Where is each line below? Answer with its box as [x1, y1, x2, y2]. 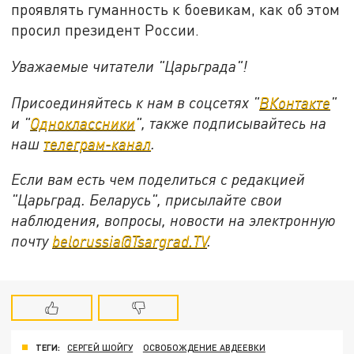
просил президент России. [11, 21, 200, 40]
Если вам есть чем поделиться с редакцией [11, 170, 306, 189]
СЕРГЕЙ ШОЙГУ [67, 341, 134, 352]
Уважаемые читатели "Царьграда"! [11, 56, 248, 75]
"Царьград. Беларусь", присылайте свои [11, 190, 283, 209]
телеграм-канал [43, 134, 152, 153]
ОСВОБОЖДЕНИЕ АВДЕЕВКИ [142, 341, 265, 352]
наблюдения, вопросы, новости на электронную [11, 211, 337, 230]
